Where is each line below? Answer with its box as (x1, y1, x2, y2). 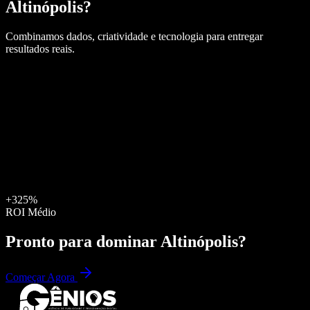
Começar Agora (6, 271, 77, 284)
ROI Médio (6, 206, 56, 218)
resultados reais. (6, 42, 75, 55)
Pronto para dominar (6, 232, 161, 250)
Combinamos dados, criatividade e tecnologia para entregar (6, 30, 263, 42)
